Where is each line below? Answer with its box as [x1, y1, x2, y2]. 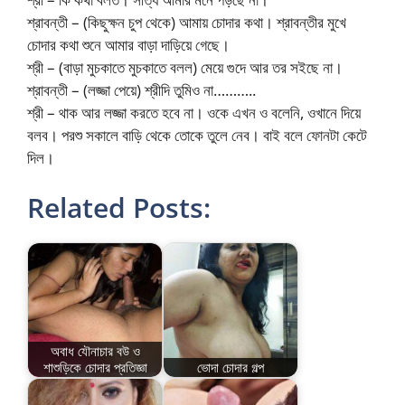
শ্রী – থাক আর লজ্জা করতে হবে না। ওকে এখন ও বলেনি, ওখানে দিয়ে [27, 101, 361, 123]
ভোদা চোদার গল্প [197, 358, 264, 377]
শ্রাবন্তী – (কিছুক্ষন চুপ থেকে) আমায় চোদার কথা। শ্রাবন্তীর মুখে [27, 11, 346, 33]
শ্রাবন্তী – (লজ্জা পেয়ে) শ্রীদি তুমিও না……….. [27, 79, 256, 100]
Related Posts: [27, 189, 211, 226]
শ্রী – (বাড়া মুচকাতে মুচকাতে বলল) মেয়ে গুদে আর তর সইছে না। [27, 56, 343, 78]
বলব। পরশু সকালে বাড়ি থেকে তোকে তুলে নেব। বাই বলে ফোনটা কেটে [27, 124, 367, 146]
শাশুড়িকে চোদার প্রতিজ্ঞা [42, 358, 147, 377]
